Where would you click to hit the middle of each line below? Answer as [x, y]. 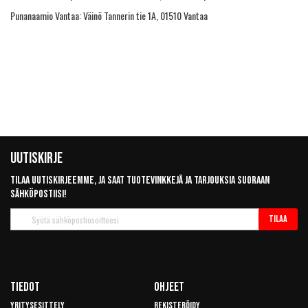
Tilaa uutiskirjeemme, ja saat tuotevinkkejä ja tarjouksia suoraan [140, 180]
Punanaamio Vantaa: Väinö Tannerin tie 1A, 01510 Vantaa [109, 15]
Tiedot [25, 287]
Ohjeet [169, 287]
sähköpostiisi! [38, 194]
